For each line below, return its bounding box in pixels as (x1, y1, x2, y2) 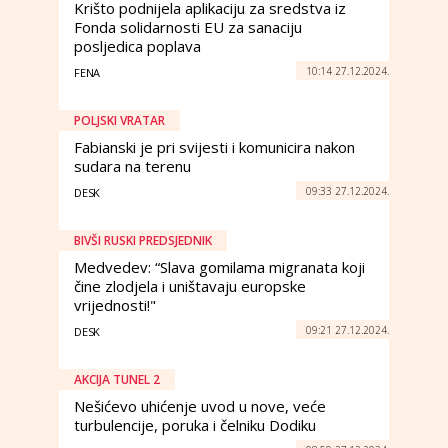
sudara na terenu (74, 156, 191, 176)
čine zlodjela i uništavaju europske (74, 276, 306, 296)
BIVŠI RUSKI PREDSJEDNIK (74, 232, 212, 249)
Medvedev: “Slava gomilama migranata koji (74, 257, 365, 277)
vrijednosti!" (74, 295, 156, 315)
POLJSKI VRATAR (74, 112, 165, 129)
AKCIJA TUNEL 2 (74, 371, 160, 388)
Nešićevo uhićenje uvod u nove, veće (74, 396, 326, 416)
